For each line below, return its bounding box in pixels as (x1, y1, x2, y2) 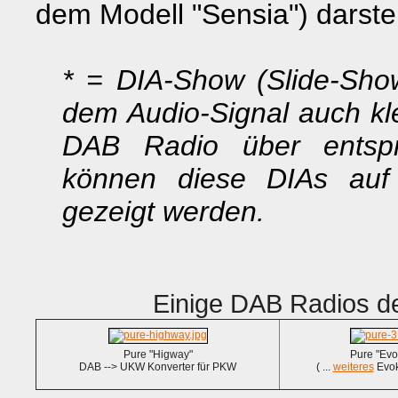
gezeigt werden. (62, 195, 265, 227)
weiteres (332, 361, 374, 373)
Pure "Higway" (123, 348, 193, 361)
